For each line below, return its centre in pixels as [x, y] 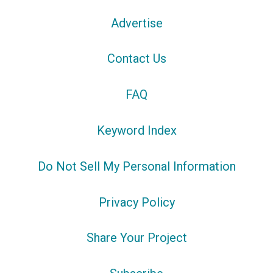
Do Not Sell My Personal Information [136, 166]
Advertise [136, 23]
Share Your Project [136, 238]
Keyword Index [136, 130]
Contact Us [136, 59]
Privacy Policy [136, 202]
